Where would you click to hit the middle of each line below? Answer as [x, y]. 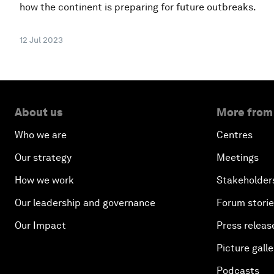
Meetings [238, 157]
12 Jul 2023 [41, 39]
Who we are [41, 135]
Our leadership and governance [85, 202]
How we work [44, 180]
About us [39, 112]
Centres [235, 135]
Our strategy [43, 157]
